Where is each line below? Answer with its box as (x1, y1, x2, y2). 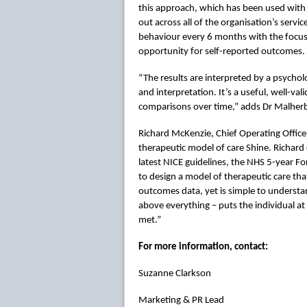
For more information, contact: (138, 242, 268, 253)
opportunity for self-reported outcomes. (138, 47, 305, 58)
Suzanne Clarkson (138, 269, 211, 280)
